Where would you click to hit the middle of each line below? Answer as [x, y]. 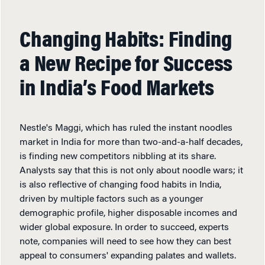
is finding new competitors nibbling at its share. [118, 156]
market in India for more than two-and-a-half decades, [131, 142]
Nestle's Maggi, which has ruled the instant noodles [126, 128]
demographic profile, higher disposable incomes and [128, 213]
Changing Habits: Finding [126, 41]
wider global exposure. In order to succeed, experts [124, 227]
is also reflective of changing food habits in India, [120, 185]
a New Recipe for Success [126, 65]
